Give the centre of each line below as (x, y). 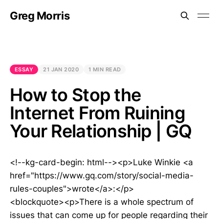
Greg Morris (40, 16)
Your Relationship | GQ (101, 131)
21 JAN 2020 (61, 69)
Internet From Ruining (98, 113)
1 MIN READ (105, 69)
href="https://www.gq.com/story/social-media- (102, 175)
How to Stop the (76, 95)
